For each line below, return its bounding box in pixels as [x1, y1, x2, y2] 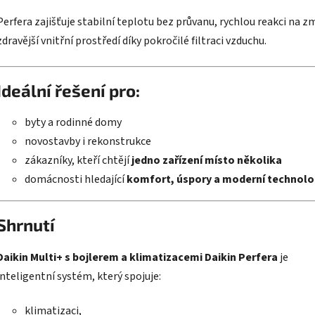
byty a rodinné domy [25, 115, 122, 131]
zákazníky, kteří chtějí [25, 153, 131, 169]
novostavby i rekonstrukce [25, 134, 151, 150]
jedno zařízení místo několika [131, 153, 282, 169]
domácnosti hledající [25, 172, 127, 188]
